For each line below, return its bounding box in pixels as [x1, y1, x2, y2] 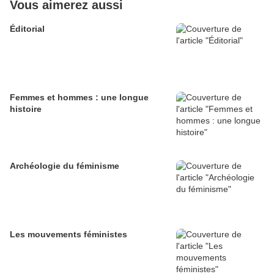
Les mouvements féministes [10, 229, 127, 239]
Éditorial [10, 23, 45, 34]
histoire [10, 103, 42, 114]
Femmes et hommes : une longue [10, 92, 149, 102]
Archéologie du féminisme [10, 160, 119, 171]
